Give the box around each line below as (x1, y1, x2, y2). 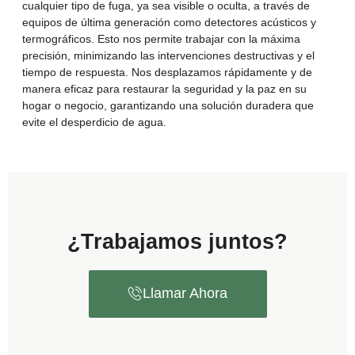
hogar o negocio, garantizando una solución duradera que (22, 99, 314, 113)
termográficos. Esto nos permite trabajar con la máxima (22, 32, 300, 46)
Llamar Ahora (142, 285, 227, 302)
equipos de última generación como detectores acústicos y (22, 16, 316, 29)
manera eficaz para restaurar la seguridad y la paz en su (22, 82, 307, 96)
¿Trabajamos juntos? (67, 230, 288, 254)
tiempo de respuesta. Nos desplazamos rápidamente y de (22, 66, 312, 79)
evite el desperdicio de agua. (22, 116, 166, 129)
